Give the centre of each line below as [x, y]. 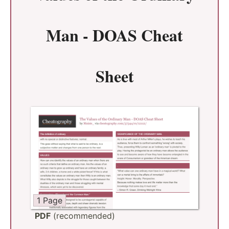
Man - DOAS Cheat [114, 35]
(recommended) [83, 215]
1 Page [50, 200]
